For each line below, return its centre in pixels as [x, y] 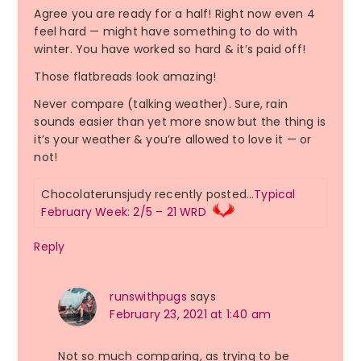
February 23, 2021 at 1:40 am [190, 315]
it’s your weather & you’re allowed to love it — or [173, 140]
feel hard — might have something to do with [166, 32]
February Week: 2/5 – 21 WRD [124, 212]
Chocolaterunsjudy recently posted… [148, 195]
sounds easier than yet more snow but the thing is [180, 122]
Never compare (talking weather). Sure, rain [161, 104]
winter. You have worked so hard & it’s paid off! [170, 50]
